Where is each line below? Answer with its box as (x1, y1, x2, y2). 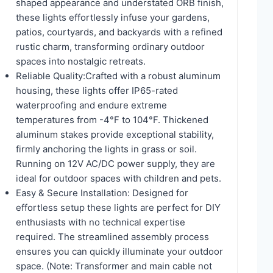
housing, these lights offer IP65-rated (16, 84, 178, 96)
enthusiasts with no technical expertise (16, 216, 185, 228)
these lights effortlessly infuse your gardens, (16, 11, 210, 23)
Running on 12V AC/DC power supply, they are (16, 157, 215, 169)
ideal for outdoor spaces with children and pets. (16, 172, 221, 184)
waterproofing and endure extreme (16, 99, 167, 111)
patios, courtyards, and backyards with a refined (16, 26, 222, 38)
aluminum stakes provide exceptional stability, (16, 128, 214, 140)
